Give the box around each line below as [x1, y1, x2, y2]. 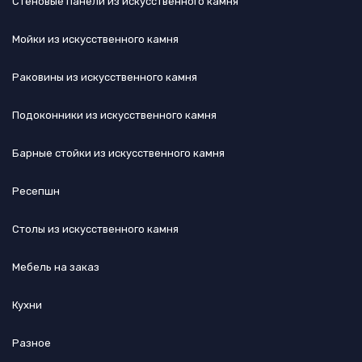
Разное [12, 336, 51, 349]
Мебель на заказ [12, 260, 99, 273]
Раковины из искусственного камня [12, 70, 197, 83]
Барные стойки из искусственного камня [12, 146, 225, 159]
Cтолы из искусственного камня [12, 222, 179, 235]
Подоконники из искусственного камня [12, 108, 217, 121]
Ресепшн [12, 184, 60, 197]
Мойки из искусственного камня [12, 32, 179, 45]
